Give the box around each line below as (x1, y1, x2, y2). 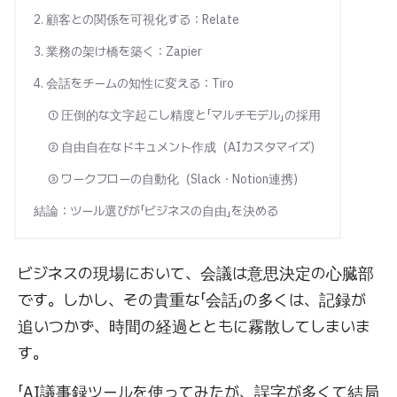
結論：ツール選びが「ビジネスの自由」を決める (34, 203, 278, 219)
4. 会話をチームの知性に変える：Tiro (34, 75, 234, 91)
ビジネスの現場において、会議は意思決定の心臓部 (18, 263, 374, 284)
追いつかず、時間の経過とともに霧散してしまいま (18, 316, 370, 337)
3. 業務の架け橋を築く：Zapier (34, 43, 202, 59)
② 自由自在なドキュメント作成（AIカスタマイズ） (48, 139, 322, 155)
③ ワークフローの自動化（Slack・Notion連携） (48, 171, 305, 187)
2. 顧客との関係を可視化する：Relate (34, 12, 239, 27)
